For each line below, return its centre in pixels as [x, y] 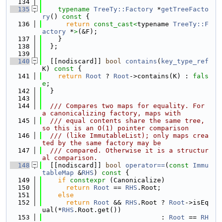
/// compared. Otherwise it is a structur [125, 150]
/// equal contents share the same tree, [123, 121]
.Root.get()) [98, 210]
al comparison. [70, 158]
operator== [145, 165]
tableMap [58, 173]
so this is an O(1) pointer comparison [115, 128]
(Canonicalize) [135, 180]
